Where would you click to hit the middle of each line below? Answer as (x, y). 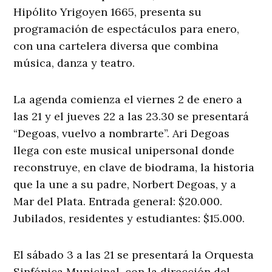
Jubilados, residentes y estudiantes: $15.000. (129, 219)
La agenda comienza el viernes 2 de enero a (128, 100)
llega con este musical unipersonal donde (124, 151)
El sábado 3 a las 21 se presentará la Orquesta (134, 255)
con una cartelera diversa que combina (116, 46)
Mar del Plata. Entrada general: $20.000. (118, 202)
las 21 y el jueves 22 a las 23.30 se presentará (131, 117)
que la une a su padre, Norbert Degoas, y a (125, 185)
